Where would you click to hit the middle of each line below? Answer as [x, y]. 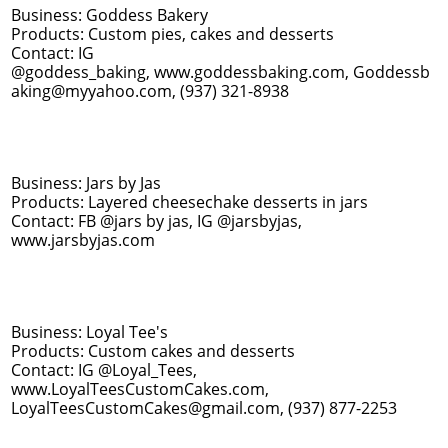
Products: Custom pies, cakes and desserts [172, 34]
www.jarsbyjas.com [83, 240]
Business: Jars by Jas [86, 183]
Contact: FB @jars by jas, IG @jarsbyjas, [156, 221]
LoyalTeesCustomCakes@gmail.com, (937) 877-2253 [204, 408]
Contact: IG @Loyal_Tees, [104, 370]
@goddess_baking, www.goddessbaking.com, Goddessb [220, 72]
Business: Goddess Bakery [109, 15]
